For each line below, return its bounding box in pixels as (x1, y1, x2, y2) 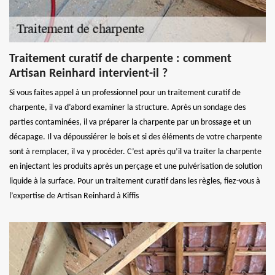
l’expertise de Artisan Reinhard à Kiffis (9, 191, 139, 201)
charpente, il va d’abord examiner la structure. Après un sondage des (9, 103, 246, 112)
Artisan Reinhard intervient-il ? (9, 67, 168, 80)
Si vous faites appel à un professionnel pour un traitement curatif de (9, 88, 241, 98)
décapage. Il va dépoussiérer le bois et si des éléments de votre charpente (9, 132, 262, 142)
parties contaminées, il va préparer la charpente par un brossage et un (9, 117, 251, 127)
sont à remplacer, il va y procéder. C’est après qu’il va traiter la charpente (9, 147, 261, 157)
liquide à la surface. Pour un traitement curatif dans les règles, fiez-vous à (9, 176, 260, 186)
